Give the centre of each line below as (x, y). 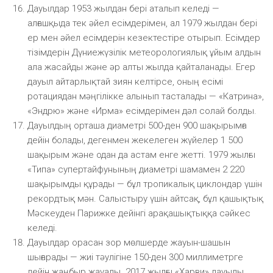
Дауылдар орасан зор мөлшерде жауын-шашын (129, 242)
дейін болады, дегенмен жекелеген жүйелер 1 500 (135, 140)
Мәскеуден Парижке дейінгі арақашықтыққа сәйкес (139, 213)
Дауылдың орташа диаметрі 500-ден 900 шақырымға (137, 125)
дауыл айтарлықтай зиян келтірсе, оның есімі (125, 81)
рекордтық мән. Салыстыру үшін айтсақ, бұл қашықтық (145, 198)
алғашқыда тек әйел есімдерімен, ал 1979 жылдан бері (142, 23)
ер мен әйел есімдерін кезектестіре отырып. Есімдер (144, 37)
